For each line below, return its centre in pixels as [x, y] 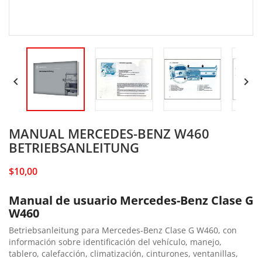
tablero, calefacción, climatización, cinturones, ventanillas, [123, 253]
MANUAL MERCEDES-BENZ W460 [109, 133]
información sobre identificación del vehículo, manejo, [115, 242]
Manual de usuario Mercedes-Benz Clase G [131, 200]
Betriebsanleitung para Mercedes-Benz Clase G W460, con [123, 230]
